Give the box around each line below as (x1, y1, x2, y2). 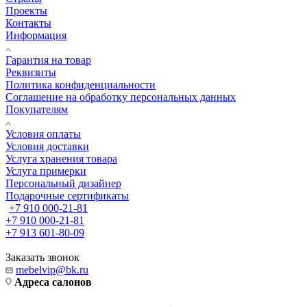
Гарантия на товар (5, 53, 91, 66)
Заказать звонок (5, 251, 79, 263)
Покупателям (5, 103, 68, 115)
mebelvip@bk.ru (16, 263, 88, 275)
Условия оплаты (5, 127, 81, 140)
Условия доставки (5, 140, 89, 152)
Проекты (5, 4, 47, 16)
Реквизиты (5, 66, 56, 78)
